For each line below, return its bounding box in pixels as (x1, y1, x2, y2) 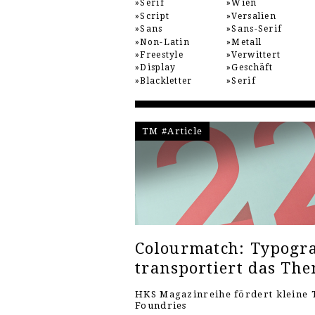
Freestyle (140, 49, 184, 60)
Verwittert (231, 49, 281, 60)
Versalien (231, 11, 277, 21)
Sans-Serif (231, 24, 283, 34)
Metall (231, 37, 262, 47)
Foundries (135, 300, 187, 311)
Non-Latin (140, 37, 191, 47)
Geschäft (231, 63, 274, 73)
